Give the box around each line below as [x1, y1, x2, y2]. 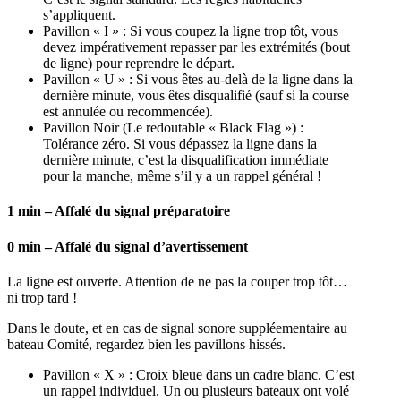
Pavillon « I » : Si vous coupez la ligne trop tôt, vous [43, 23, 338, 39]
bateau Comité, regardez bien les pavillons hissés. [7, 337, 286, 353]
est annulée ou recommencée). [43, 104, 213, 120]
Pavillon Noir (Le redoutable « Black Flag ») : [43, 120, 303, 136]
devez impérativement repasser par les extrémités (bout [43, 39, 350, 55]
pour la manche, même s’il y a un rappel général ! [43, 168, 321, 184]
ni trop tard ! [7, 290, 77, 306]
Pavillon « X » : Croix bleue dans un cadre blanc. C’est [43, 367, 354, 383]
